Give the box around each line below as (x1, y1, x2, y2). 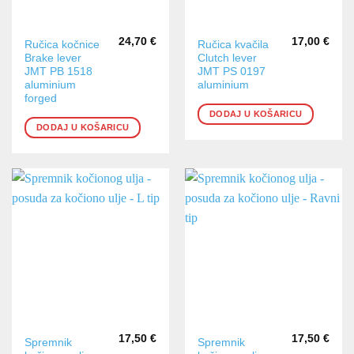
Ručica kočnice (24, 39, 100, 51)
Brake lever (24, 52, 82, 65)
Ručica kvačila (198, 39, 269, 51)
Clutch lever (198, 52, 258, 65)
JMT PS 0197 (198, 66, 266, 78)
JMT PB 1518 (24, 66, 93, 78)
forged (24, 92, 58, 105)
